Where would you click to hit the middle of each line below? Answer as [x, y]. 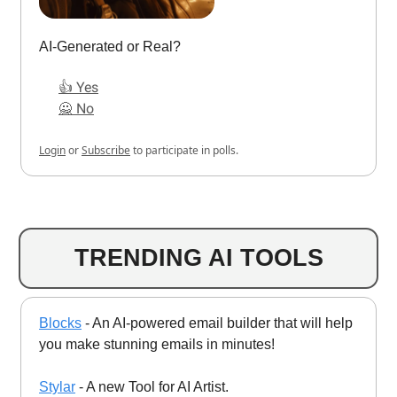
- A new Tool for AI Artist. [152, 386]
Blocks [60, 323]
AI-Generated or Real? [110, 46]
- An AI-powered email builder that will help [217, 323]
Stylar [57, 386]
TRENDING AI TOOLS [198, 257]
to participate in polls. [184, 150]
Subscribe [106, 150]
